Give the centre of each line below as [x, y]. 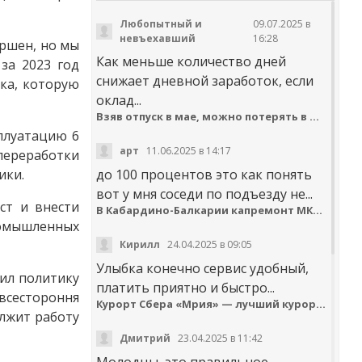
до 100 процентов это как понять [204, 174]
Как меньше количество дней [191, 61]
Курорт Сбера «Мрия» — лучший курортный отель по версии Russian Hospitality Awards [321, 303]
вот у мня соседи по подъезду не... [204, 194]
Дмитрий [145, 338]
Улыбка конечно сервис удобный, [202, 268]
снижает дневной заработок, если [205, 80]
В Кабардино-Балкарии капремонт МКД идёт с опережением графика [318, 210]
